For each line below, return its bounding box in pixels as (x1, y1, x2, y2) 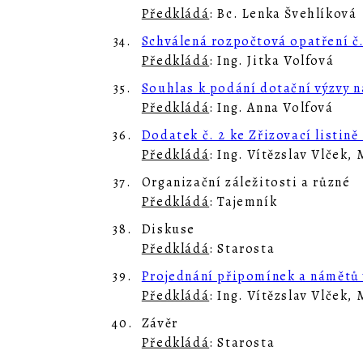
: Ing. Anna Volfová (209, 99, 334, 117)
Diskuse (141, 220, 195, 238)
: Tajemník (209, 193, 278, 211)
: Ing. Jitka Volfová (209, 52, 335, 70)
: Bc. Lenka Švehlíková (209, 5, 357, 23)
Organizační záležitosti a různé (141, 173, 351, 191)
